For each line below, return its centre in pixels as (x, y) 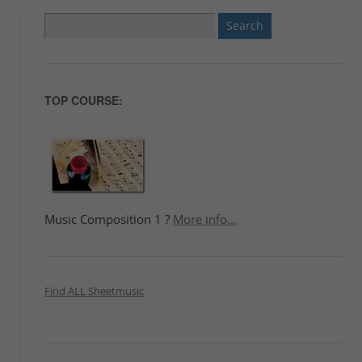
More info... (204, 219)
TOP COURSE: (83, 100)
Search (59, 22)
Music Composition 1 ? (108, 219)
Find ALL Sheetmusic (94, 290)
